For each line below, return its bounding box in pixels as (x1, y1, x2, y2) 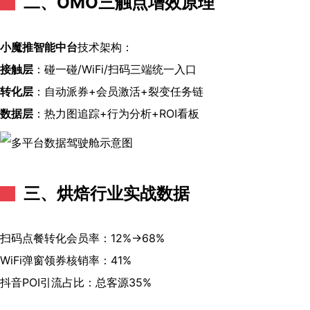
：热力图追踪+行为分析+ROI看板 (33, 106, 199, 120)
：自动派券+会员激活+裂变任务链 (33, 84, 203, 98)
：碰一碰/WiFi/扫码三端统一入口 (33, 62, 197, 76)
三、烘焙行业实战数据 (24, 183, 190, 203)
